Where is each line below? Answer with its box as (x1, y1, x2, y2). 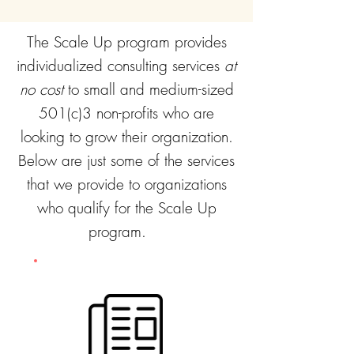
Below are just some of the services (18, 150, 235, 171)
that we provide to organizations (26, 174, 227, 194)
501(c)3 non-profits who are (39, 103, 214, 123)
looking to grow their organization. (20, 126, 233, 147)
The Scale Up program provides (26, 32, 227, 52)
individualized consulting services (17, 55, 224, 76)
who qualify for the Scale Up (36, 198, 217, 218)
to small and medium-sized (62, 79, 234, 100)
